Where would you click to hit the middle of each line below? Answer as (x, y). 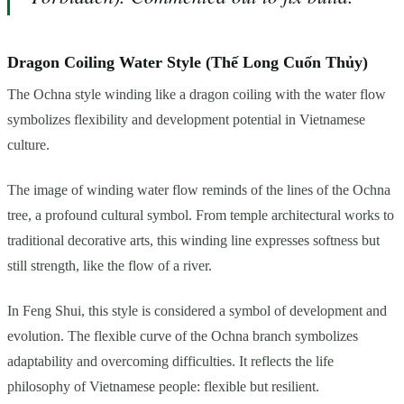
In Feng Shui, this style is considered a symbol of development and (197, 310)
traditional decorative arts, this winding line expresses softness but (193, 240)
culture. (28, 144)
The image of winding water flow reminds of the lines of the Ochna (199, 189)
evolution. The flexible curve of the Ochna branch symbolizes (183, 335)
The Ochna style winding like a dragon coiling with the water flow (197, 94)
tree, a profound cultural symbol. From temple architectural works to (201, 215)
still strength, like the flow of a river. (110, 265)
